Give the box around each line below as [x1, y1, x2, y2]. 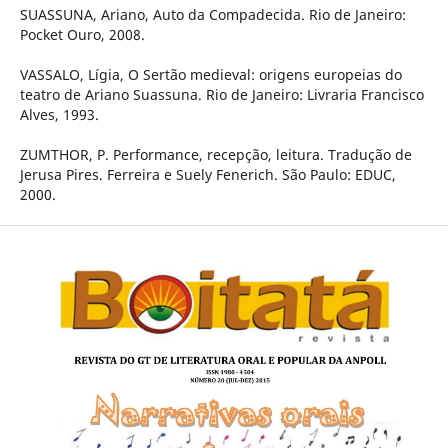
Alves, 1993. [19, 104, 99, 124]
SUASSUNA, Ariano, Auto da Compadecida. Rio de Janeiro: [19, 4, 406, 24]
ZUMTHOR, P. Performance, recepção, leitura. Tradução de [19, 144, 412, 164]
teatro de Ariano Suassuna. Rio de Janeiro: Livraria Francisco [19, 84, 424, 104]
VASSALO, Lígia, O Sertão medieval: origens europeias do [19, 64, 402, 84]
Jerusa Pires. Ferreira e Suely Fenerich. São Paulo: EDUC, [19, 164, 396, 184]
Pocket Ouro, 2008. [19, 24, 145, 44]
